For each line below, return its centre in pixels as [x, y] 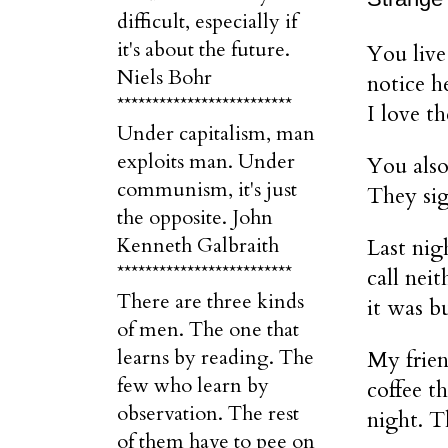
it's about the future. [203, 49]
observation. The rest [208, 413]
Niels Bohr [164, 77]
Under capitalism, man [216, 133]
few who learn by [193, 385]
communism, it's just [207, 189]
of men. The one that [208, 329]
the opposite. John [195, 217]
